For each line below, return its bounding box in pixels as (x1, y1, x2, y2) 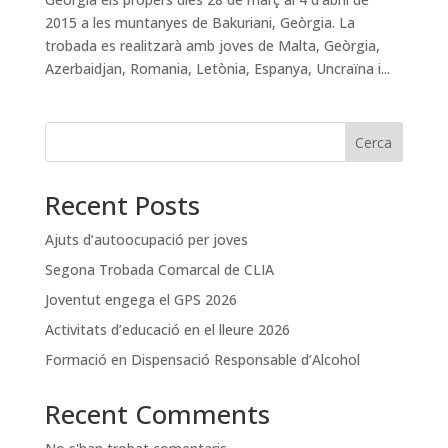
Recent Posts (44, 187, 200, 223)
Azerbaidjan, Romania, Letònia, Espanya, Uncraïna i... (44, 59, 390, 78)
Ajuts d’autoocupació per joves (44, 230, 248, 249)
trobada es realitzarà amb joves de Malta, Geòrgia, (44, 36, 380, 55)
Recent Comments (44, 396, 270, 432)
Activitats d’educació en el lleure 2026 (44, 320, 290, 339)
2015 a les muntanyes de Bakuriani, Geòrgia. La (44, 13, 355, 32)
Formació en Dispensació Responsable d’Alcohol (44, 350, 360, 369)
